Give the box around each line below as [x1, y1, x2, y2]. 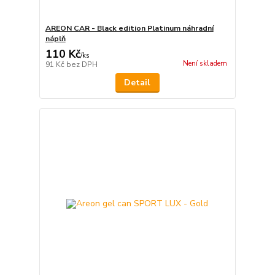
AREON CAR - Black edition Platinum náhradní [45, 23, 214, 34]
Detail [124, 77, 151, 89]
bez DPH [66, 60, 98, 70]
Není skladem [182, 58, 227, 68]
